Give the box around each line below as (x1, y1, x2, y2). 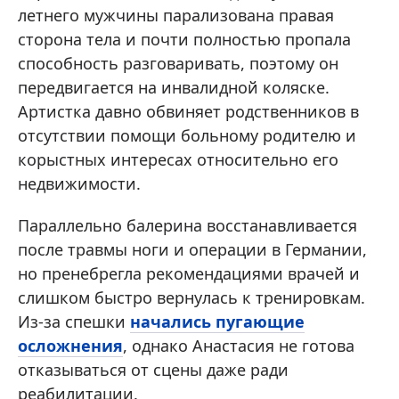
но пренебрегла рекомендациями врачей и (18, 263, 360, 285)
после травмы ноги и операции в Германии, (18, 239, 367, 261)
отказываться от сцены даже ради (18, 359, 289, 381)
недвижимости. (18, 173, 141, 195)
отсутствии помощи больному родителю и (18, 125, 356, 147)
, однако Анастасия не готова (123, 335, 354, 357)
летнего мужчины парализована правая (18, 4, 334, 27)
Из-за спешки (18, 311, 130, 333)
